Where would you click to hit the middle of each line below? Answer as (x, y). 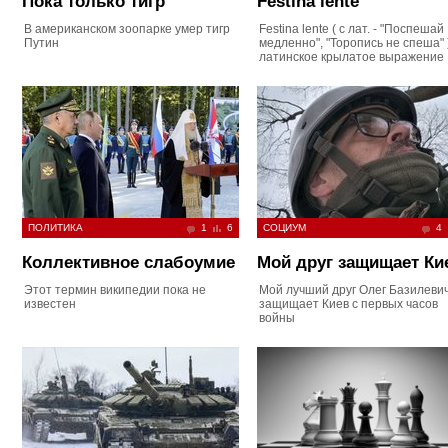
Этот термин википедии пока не (115, 290)
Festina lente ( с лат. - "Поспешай (351, 29)
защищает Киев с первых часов (348, 304)
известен (50, 304)
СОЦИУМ (284, 227)
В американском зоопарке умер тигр (127, 29)
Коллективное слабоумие (128, 262)
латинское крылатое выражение (351, 57)
